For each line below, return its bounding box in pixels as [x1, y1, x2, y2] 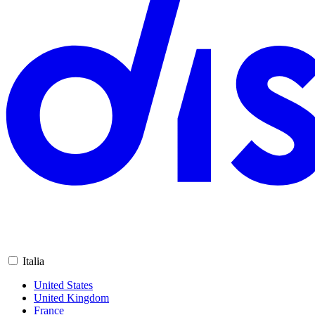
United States [34, 279, 93, 292]
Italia [22, 255, 44, 268]
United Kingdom [34, 292, 109, 304]
